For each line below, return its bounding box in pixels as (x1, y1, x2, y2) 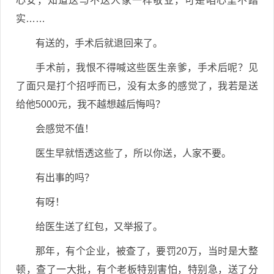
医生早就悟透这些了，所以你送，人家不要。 (35, 148, 231, 158)
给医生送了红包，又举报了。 (35, 221, 163, 232)
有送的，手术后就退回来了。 (35, 38, 163, 48)
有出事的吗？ (35, 172, 94, 183)
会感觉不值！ (35, 124, 94, 134)
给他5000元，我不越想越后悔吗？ (16, 99, 165, 109)
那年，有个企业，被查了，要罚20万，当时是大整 (35, 246, 258, 256)
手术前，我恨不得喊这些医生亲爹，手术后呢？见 (35, 62, 258, 73)
